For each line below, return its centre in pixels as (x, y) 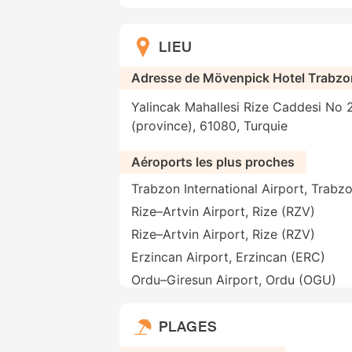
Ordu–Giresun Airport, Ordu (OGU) (234, 280)
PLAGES (188, 326)
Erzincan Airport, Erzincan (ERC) (228, 257)
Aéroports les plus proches (213, 162)
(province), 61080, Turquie (209, 126)
